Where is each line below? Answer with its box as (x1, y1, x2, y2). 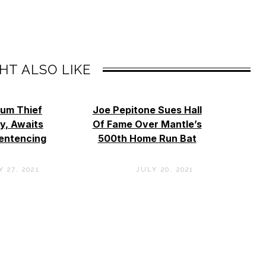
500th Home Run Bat (97, 132, 197, 144)
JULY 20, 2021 (135, 166, 194, 174)
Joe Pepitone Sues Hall (92, 103, 202, 116)
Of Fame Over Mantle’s (92, 118, 202, 130)
